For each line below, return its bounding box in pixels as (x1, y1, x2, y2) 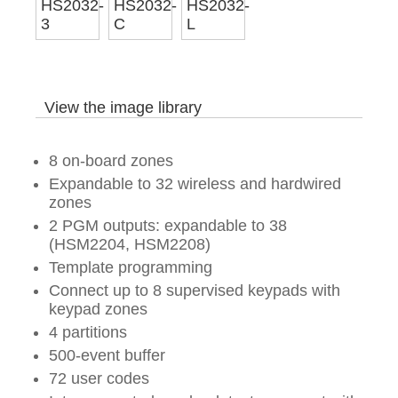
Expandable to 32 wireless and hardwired (49, 175, 341, 193)
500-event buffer (49, 346, 165, 364)
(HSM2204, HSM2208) (49, 235, 211, 253)
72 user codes (49, 370, 149, 387)
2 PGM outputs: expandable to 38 (49, 217, 287, 235)
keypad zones (49, 300, 147, 318)
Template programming (49, 259, 212, 276)
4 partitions (49, 323, 127, 341)
